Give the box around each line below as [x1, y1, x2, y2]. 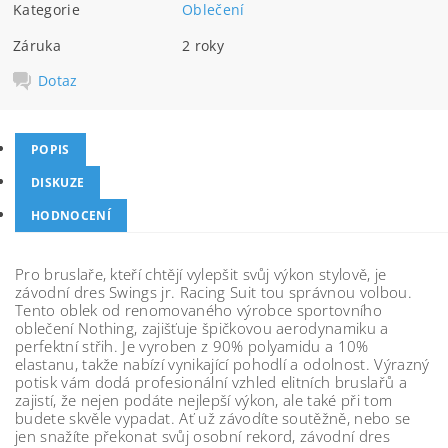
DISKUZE [31, 174, 85, 191]
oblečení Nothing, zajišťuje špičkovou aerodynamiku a [15, 318, 389, 338]
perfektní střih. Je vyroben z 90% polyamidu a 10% [15, 336, 369, 356]
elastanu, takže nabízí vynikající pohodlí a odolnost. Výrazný [15, 354, 430, 374]
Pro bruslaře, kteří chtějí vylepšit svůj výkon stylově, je [15, 264, 387, 284]
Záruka [13, 35, 62, 55]
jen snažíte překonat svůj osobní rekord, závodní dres [15, 426, 390, 446]
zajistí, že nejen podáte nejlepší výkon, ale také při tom [15, 390, 393, 410]
